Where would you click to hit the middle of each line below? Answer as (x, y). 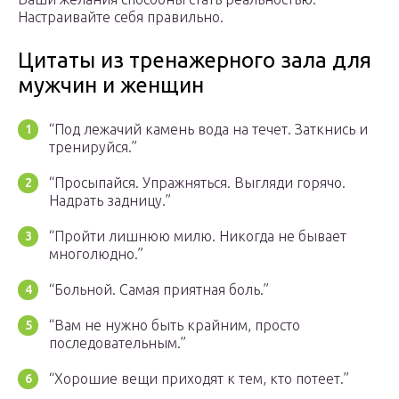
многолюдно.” (96, 254)
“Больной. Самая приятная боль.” (159, 290)
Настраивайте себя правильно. (121, 17)
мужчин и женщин (111, 85)
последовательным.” (118, 343)
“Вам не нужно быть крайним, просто (175, 326)
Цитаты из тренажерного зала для (195, 61)
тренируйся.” (93, 147)
